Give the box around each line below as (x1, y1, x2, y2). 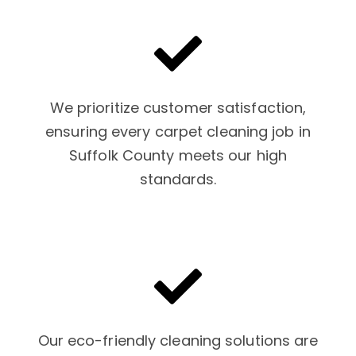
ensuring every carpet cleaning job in (45, 121, 311, 141)
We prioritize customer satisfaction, (49, 97, 307, 118)
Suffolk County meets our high (69, 145, 287, 165)
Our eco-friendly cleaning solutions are (37, 330, 319, 350)
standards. (139, 168, 217, 189)
